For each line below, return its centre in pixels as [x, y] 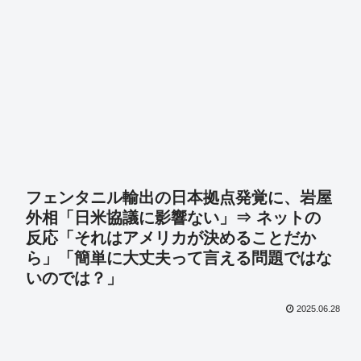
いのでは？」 [74, 278]
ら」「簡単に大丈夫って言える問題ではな [179, 258]
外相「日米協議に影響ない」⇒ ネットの [173, 218]
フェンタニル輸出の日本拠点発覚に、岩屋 [179, 198]
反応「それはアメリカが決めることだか [171, 238]
